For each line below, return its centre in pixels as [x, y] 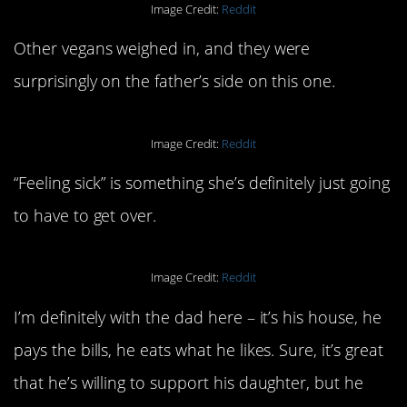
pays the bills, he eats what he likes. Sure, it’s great [199, 349]
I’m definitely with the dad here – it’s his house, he [198, 317]
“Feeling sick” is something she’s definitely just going [202, 183]
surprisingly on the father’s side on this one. [175, 81]
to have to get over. [85, 216]
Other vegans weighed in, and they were [162, 49]
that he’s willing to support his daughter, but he [189, 382]
